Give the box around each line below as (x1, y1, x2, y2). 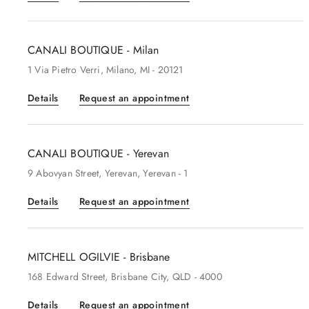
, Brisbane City (105, 270, 167, 283)
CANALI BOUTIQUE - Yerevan (28, 146, 169, 161)
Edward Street (46, 270, 106, 283)
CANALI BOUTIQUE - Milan (28, 42, 159, 58)
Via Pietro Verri (34, 63, 101, 77)
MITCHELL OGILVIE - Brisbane (28, 249, 170, 265)
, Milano (100, 63, 134, 77)
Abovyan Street (36, 166, 99, 180)
